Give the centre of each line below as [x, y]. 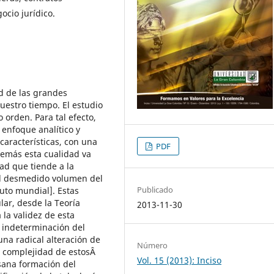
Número [153, 245]
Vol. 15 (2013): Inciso [180, 260]
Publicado [155, 189]
